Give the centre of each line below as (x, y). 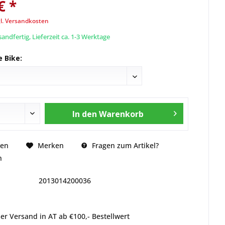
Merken (50, 146)
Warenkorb (121, 114)
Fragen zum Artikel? (124, 145)
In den (84, 114)
